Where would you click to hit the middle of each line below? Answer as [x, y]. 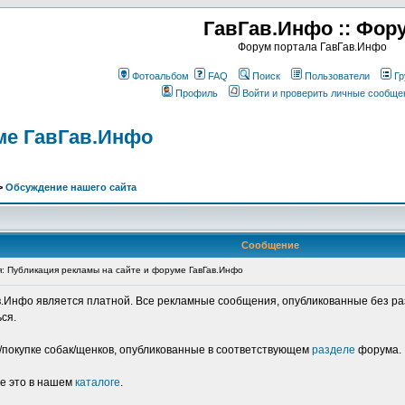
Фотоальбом [160, 76]
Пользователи [337, 76]
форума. [378, 350]
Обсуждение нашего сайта [71, 187]
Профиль [196, 93]
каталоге [98, 382]
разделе [334, 350]
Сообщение [270, 245]
